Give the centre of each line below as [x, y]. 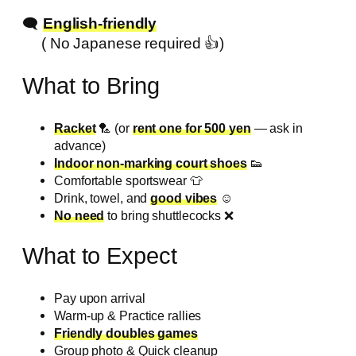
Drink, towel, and [103, 197]
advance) [80, 145]
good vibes [184, 197]
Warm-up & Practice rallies [128, 315]
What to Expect [100, 256]
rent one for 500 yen [192, 128]
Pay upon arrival [100, 298]
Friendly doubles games [126, 333]
